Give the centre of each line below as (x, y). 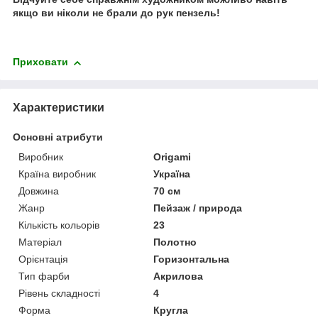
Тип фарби (44, 276)
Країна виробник (57, 174)
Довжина (39, 191)
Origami (172, 157)
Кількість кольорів (59, 225)
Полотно (175, 242)
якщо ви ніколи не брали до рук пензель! (116, 13)
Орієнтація (43, 259)
